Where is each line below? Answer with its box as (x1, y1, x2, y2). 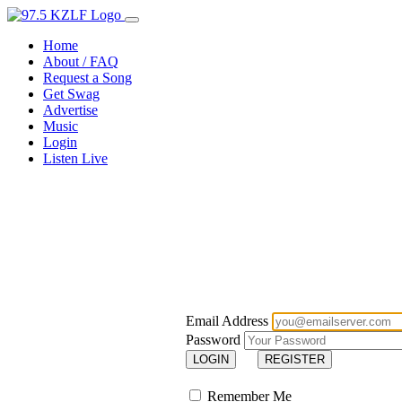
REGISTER (265, 353, 326, 367)
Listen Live (43, 151, 108, 166)
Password (186, 332, 241, 348)
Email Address (186, 313, 269, 329)
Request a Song (43, 70, 132, 85)
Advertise (43, 102, 98, 118)
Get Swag (43, 86, 100, 101)
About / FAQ (43, 54, 118, 69)
